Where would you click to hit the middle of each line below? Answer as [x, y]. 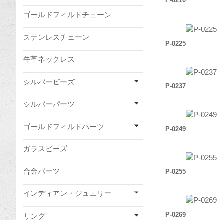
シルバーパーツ [49, 104]
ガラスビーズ [45, 149]
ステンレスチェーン [56, 37]
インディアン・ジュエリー [67, 193]
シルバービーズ [49, 82]
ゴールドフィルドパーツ [64, 126]
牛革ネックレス [49, 59]
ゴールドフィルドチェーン [67, 14]
